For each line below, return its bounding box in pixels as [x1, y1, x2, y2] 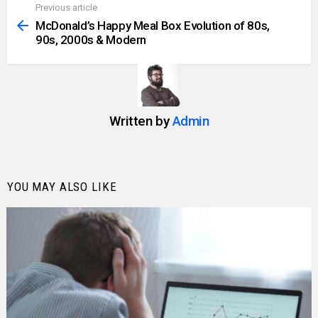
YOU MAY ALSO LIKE [7, 179, 117, 194]
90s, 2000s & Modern [35, 32, 146, 47]
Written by [109, 112, 172, 129]
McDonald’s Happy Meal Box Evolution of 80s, [35, 18, 270, 33]
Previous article [35, 2, 97, 13]
